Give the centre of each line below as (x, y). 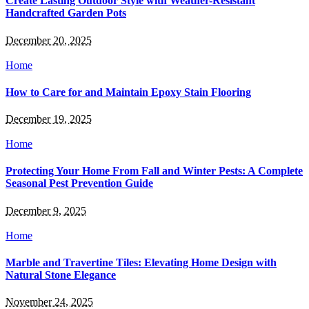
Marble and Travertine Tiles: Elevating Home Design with (141, 262)
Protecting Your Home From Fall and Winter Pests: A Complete (154, 171)
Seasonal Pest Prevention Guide (79, 183)
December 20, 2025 (49, 40)
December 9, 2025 (46, 210)
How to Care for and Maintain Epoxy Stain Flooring (128, 92)
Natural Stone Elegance (61, 275)
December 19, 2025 (49, 119)
